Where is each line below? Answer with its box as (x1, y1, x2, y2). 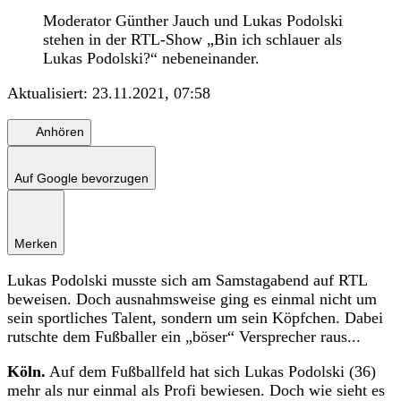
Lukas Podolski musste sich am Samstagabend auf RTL (7, 270, 367, 289)
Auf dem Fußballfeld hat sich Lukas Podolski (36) (46, 362, 376, 380)
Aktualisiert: (7, 83, 92, 102)
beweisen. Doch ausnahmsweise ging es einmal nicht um (7, 289, 377, 308)
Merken (14, 235, 57, 251)
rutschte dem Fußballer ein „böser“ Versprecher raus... (7, 327, 361, 346)
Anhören (36, 124, 84, 140)
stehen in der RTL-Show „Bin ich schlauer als (43, 30, 342, 48)
